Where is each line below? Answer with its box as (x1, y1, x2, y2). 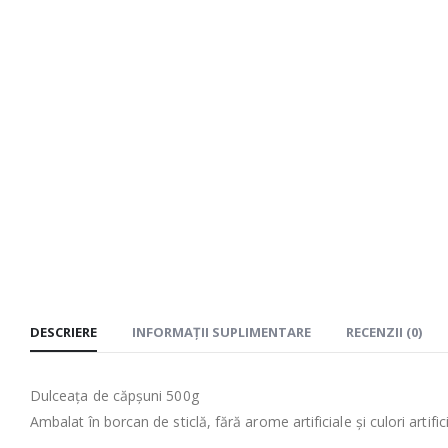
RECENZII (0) (346, 322, 422, 341)
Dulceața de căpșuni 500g (30, 385, 199, 405)
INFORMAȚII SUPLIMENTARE (132, 322, 311, 341)
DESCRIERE (30, 322, 97, 341)
